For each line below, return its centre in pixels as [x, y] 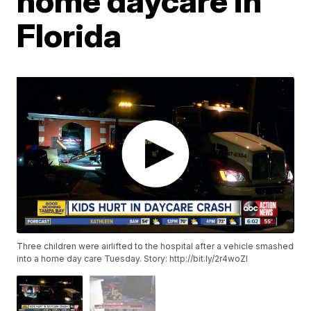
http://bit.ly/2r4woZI [209, 258]
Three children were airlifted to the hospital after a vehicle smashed [155, 246]
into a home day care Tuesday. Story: [93, 258]
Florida [69, 36]
